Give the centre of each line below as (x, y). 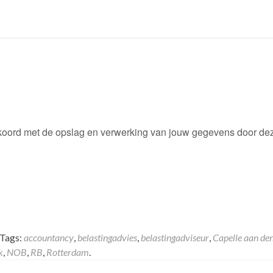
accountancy (49, 237)
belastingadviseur (175, 237)
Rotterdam (68, 252)
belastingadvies (107, 237)
